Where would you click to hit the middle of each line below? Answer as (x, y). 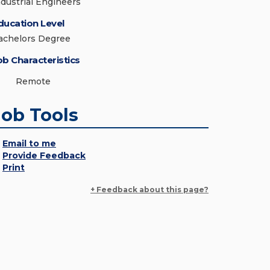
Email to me (29, 143)
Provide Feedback (44, 155)
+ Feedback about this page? (149, 190)
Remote (33, 81)
